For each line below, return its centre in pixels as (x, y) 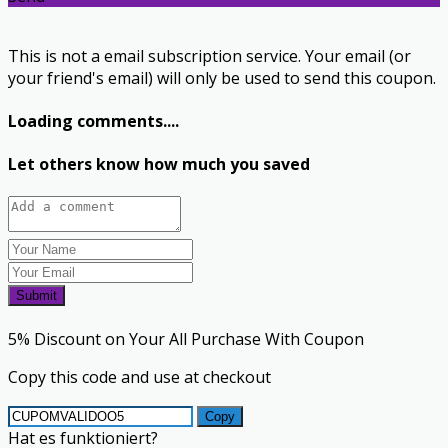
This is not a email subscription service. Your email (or (209, 55)
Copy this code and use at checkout (139, 377)
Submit (36, 296)
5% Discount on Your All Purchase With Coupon (186, 339)
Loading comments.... (93, 120)
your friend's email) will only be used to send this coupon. (222, 77)
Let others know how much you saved (159, 164)
